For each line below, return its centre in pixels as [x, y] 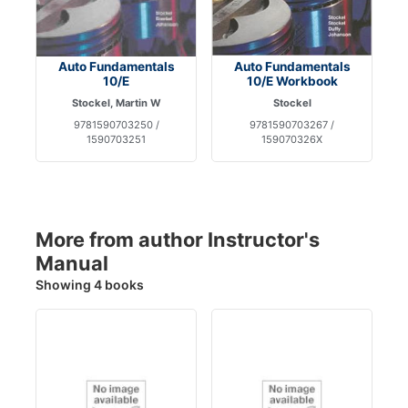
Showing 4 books [90, 284]
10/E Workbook [292, 81]
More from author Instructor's [178, 239]
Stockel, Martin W [116, 102]
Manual [72, 263]
